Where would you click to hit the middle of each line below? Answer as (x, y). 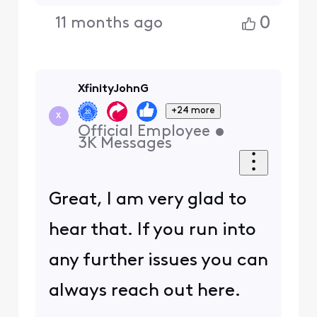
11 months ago (109, 24)
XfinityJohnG (113, 90)
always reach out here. (144, 291)
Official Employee (144, 132)
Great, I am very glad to (148, 200)
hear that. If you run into (152, 230)
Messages (136, 144)
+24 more (194, 110)
